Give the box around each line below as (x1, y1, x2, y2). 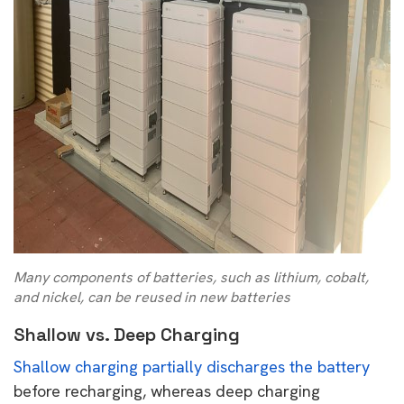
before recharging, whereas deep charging (14, 380, 320, 401)
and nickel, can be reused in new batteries (14, 287, 290, 307)
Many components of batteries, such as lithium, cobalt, (14, 267, 369, 287)
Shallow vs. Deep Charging (14, 322, 240, 346)
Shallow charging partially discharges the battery (14, 355, 370, 377)
